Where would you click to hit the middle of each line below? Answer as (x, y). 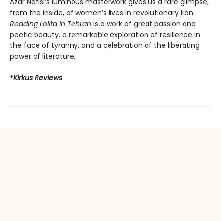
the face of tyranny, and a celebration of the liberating (105, 45)
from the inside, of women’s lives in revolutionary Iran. (102, 13)
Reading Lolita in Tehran (51, 23)
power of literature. (43, 56)
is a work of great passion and (144, 23)
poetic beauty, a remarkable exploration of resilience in (105, 34)
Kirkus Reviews (38, 78)
